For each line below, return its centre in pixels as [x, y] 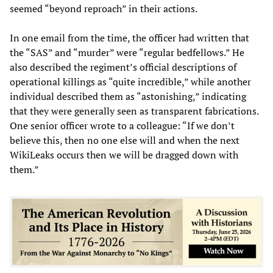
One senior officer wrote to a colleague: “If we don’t [122, 125]
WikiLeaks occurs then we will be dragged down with [124, 154]
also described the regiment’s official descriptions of [123, 67]
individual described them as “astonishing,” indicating [128, 96]
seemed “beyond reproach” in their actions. [104, 8]
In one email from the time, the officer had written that [129, 37]
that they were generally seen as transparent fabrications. [134, 111]
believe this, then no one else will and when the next [125, 140]
